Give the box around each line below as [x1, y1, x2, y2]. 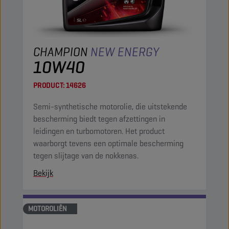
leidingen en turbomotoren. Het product [33, 126, 165, 136]
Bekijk [33, 168, 53, 178]
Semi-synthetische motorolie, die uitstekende [33, 101, 187, 112]
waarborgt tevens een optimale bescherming [33, 138, 184, 149]
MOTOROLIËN [28, 204, 67, 213]
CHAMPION [33, 44, 90, 60]
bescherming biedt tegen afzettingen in [33, 113, 165, 124]
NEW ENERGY [90, 44, 159, 60]
